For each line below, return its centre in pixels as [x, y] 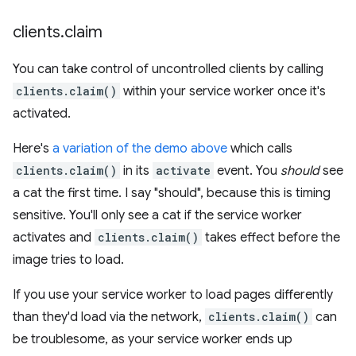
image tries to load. [68, 260]
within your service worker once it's [223, 92]
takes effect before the [271, 238]
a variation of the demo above [140, 149]
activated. [42, 114]
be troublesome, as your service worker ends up [153, 340]
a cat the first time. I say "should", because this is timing [172, 193]
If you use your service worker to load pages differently [173, 295]
